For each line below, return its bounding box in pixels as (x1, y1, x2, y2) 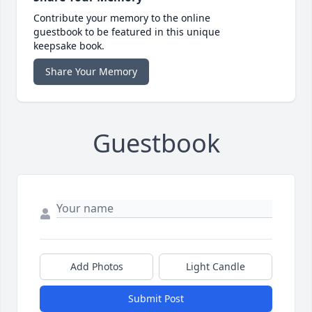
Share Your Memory (45, 65, 137, 79)
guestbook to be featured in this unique (33, 25, 220, 39)
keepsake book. (33, 39, 104, 53)
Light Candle (186, 260, 245, 274)
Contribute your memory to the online (33, 11, 210, 25)
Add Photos (70, 260, 123, 274)
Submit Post (128, 292, 184, 306)
